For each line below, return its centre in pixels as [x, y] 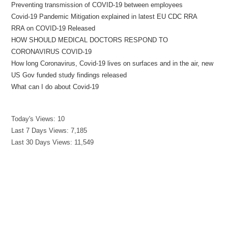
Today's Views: [35, 119]
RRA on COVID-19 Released [53, 28]
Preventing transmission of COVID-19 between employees [97, 5]
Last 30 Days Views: [43, 142]
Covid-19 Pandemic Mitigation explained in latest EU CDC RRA [105, 17]
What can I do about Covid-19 [55, 87]
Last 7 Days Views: [41, 131]
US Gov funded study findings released [69, 75]
